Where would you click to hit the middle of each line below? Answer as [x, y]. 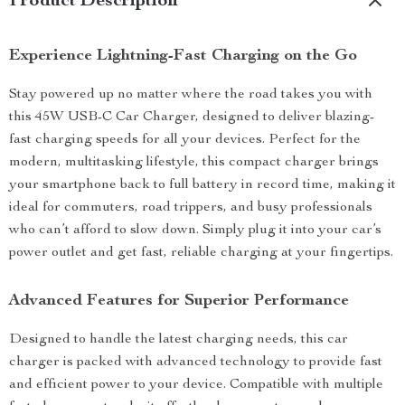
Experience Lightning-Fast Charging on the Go [183, 56]
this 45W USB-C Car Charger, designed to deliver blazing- [192, 118]
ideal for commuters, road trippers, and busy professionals [191, 208]
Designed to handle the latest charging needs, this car [179, 340]
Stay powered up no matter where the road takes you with [191, 95]
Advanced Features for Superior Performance [179, 301]
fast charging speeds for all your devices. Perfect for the [185, 140]
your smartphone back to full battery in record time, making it [202, 185]
